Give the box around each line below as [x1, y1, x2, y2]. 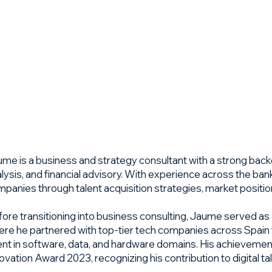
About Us [166, 50, 207, 62]
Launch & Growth [86, 50, 160, 62]
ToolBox [212, 50, 248, 62]
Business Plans [15, 50, 80, 62]
